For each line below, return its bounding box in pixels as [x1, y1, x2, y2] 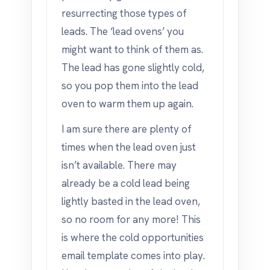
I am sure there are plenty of [61, 122, 192, 136]
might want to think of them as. [61, 43, 203, 56]
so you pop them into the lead [61, 79, 198, 92]
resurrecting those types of [61, 7, 187, 20]
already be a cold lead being [61, 177, 190, 190]
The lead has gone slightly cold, [61, 61, 204, 74]
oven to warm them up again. [61, 97, 193, 110]
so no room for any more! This [61, 213, 201, 226]
